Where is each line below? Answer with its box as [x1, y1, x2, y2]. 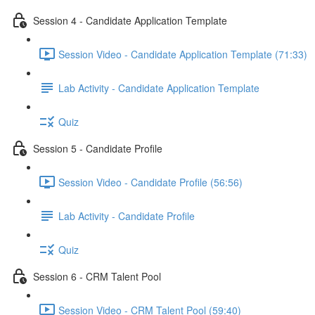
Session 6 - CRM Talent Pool [33, 269, 161, 283]
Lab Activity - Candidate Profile [58, 208, 195, 223]
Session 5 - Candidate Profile [33, 141, 162, 155]
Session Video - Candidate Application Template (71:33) [58, 46, 307, 61]
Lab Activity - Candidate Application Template [58, 80, 259, 95]
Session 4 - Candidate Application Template [33, 13, 227, 27]
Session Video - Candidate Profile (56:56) [58, 174, 243, 189]
